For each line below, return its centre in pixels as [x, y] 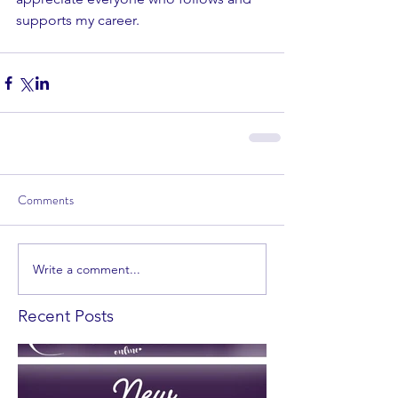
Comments [46, 200]
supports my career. [78, 20]
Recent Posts [66, 316]
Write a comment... [87, 269]
